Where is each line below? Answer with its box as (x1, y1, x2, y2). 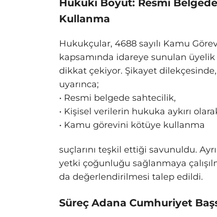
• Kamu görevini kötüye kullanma (59, 119, 205, 130)
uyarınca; (59, 78, 99, 90)
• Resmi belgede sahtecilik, (59, 92, 176, 103)
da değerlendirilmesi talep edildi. (59, 171, 203, 182)
